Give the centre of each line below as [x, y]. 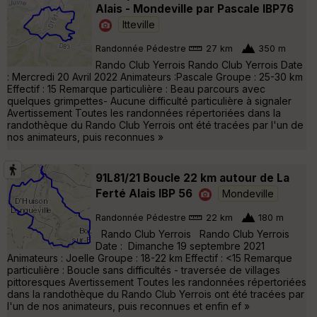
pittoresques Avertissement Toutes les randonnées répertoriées [157, 282]
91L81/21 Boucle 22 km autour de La [192, 178]
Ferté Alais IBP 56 [144, 193]
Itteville [139, 24]
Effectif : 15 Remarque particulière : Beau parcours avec [136, 88]
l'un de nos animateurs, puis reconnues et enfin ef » [128, 306]
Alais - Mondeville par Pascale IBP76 [195, 8]
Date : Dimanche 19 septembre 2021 [180, 246]
